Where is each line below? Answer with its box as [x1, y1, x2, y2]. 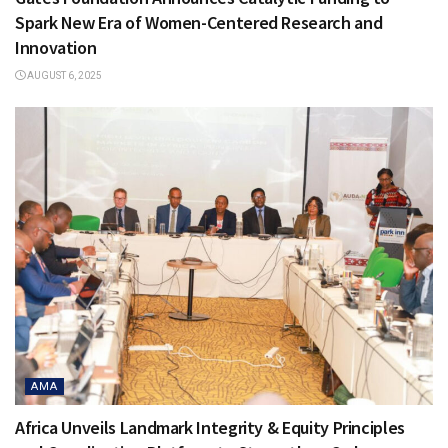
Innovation [15, 35, 97, 59]
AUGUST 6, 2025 [25, 69, 102, 81]
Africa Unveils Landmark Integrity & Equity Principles [15, 416, 405, 440]
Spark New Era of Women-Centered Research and [15, 10, 383, 34]
